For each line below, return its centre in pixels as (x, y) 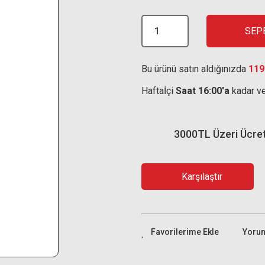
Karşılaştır (202, 176)
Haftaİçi (159, 91)
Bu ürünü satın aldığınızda (195, 69)
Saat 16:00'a (203, 91)
